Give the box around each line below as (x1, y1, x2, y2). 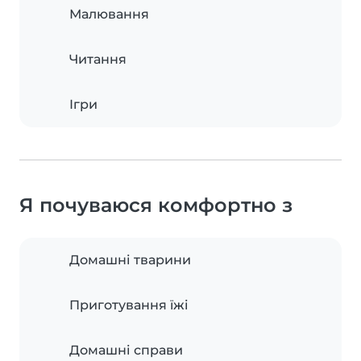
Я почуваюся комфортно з (19, 193, 293, 218)
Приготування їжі (69, 297, 189, 313)
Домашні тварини (69, 252, 191, 268)
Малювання (69, 6, 149, 23)
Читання (69, 52, 127, 68)
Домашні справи (69, 342, 183, 359)
